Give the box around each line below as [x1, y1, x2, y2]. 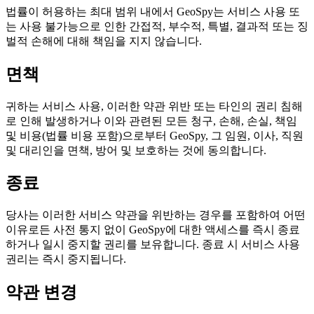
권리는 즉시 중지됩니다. [6, 253, 126, 266]
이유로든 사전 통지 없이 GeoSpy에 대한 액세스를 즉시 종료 [6, 224, 300, 236]
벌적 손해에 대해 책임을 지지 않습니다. [6, 34, 202, 47]
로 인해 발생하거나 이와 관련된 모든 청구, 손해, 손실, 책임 [6, 114, 297, 127]
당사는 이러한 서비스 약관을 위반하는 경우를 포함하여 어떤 [6, 209, 306, 221]
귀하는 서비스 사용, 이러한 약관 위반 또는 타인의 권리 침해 [6, 100, 303, 112]
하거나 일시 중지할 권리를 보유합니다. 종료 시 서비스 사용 [6, 238, 300, 251]
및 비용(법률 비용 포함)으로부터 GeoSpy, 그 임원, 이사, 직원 [6, 129, 303, 142]
